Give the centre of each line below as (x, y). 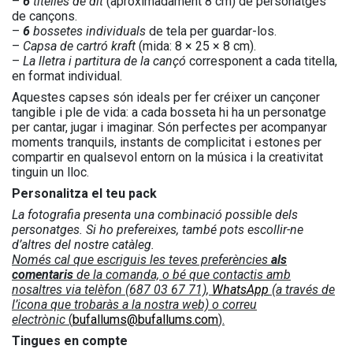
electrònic (39, 320)
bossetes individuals (88, 32)
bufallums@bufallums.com (145, 320)
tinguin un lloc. (50, 173)
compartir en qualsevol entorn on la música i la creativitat (167, 158)
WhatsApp (240, 290)
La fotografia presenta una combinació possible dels (155, 215)
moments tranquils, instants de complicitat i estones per (167, 143)
